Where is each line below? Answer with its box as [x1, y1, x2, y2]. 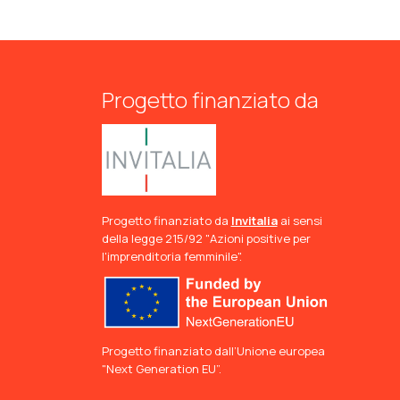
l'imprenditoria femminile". [101, 248, 242, 264]
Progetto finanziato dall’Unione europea [101, 343, 325, 360]
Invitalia [230, 212, 278, 229]
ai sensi [277, 212, 322, 229]
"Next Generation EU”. [101, 361, 221, 378]
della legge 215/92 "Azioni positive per [101, 230, 311, 246]
